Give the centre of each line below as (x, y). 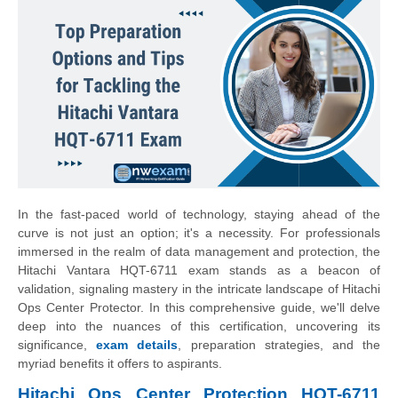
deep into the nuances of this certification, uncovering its (199, 326)
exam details (137, 344)
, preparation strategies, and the (279, 344)
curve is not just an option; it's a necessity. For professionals (199, 232)
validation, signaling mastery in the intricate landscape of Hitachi (199, 288)
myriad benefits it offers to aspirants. (120, 363)
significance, (57, 344)
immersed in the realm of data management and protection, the (199, 251)
